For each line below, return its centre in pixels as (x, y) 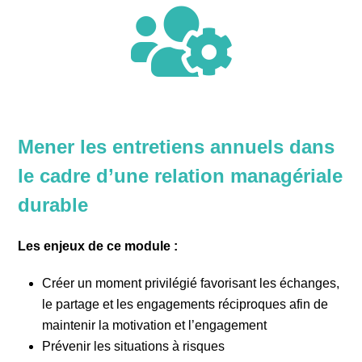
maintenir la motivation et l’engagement (155, 325)
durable (53, 205)
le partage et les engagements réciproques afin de (185, 304)
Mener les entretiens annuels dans (177, 147)
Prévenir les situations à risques (134, 346)
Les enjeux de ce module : (98, 246)
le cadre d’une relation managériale (181, 176)
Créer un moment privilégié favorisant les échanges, (191, 283)
